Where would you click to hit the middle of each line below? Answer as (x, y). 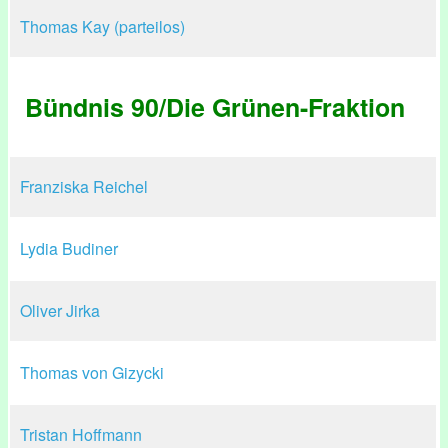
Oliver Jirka (60, 310)
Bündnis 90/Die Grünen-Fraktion (215, 107)
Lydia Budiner (69, 248)
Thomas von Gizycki (92, 372)
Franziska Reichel (84, 186)
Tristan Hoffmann (81, 434)
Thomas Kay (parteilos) (102, 26)
